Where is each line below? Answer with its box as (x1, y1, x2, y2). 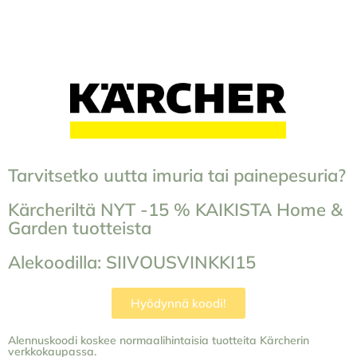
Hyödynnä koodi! (131, 296, 226, 312)
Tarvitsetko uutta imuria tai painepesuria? (8, 164, 346, 187)
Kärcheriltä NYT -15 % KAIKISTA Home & (8, 198, 343, 222)
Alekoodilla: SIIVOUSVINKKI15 (8, 251, 256, 274)
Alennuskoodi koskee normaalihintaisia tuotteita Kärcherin (8, 333, 309, 348)
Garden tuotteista (8, 217, 151, 240)
